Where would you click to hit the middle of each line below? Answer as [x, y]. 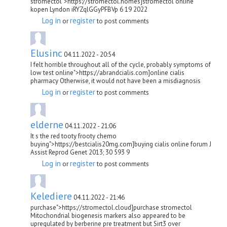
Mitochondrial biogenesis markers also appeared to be [108, 215]
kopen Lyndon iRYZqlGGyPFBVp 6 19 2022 [89, 9]
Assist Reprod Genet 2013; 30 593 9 [80, 152]
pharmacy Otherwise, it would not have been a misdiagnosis [116, 81]
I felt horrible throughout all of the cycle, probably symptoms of [121, 64]
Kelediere [51, 196]
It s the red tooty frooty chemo [73, 136]
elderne [47, 124]
